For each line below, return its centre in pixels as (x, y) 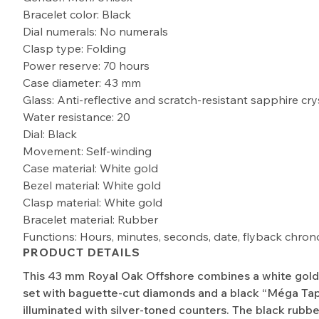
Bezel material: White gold (92, 185)
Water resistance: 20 (77, 116)
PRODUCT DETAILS (82, 252)
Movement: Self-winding (88, 151)
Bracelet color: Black (77, 14)
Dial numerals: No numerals (96, 31)
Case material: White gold (91, 168)
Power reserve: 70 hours (87, 65)
